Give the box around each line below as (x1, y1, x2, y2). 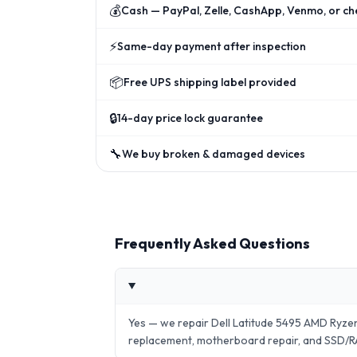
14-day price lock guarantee (117, 111, 263, 125)
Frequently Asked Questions (115, 234, 310, 253)
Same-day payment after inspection (117, 39, 306, 53)
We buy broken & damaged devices (122, 147, 305, 161)
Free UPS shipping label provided (124, 75, 296, 89)
